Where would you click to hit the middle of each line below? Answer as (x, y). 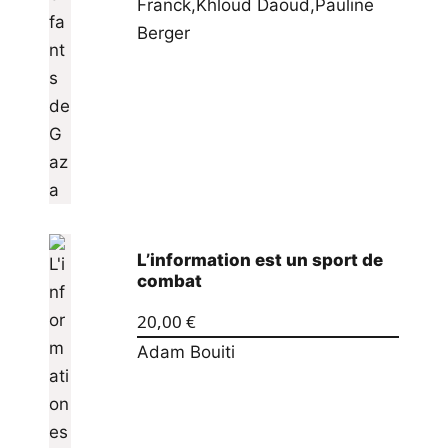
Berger (163, 33)
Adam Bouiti (185, 352)
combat (169, 280)
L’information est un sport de (259, 259)
